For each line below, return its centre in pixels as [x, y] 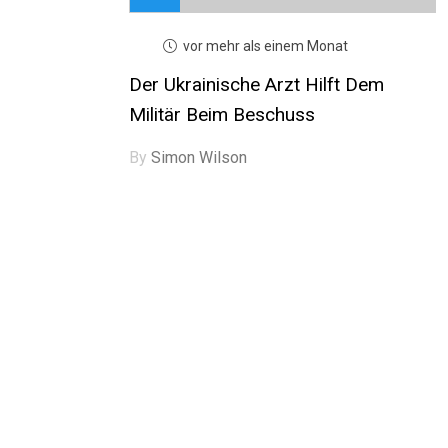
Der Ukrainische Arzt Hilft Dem [256, 84]
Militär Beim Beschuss [221, 114]
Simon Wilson [198, 157]
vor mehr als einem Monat [265, 45]
